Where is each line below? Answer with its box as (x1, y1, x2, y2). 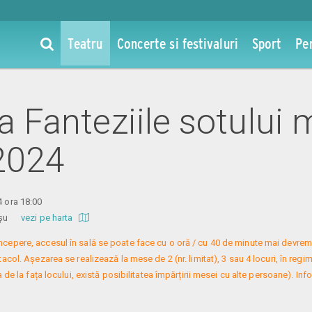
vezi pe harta (21, 212, 75, 223)
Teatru (67, 35, 103, 52)
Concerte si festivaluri (116, 35, 238, 52)
